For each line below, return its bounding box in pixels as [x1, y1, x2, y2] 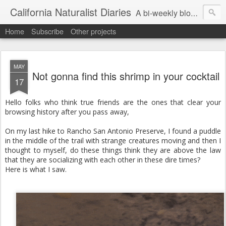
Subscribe [31, 26, 64, 36]
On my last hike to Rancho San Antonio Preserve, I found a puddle [5, 126, 221, 136]
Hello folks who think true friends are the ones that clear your [5, 97, 221, 107]
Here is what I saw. [5, 164, 67, 174]
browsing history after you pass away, [5, 107, 129, 117]
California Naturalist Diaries [10, 5, 131, 19]
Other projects [71, 26, 116, 36]
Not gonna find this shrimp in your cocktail [32, 69, 219, 83]
